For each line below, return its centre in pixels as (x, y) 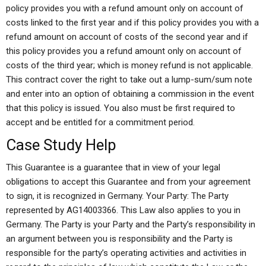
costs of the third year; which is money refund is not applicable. (129, 65)
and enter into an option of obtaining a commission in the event (130, 94)
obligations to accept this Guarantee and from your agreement (128, 182)
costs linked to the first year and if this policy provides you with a (132, 23)
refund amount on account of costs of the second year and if (127, 37)
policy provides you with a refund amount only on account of (125, 8)
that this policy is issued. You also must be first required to (121, 108)
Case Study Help (61, 145)
